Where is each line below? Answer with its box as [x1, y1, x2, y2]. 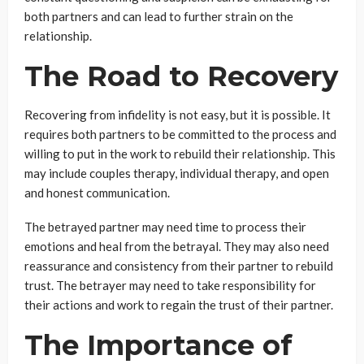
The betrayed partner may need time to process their [24, 219, 306, 234]
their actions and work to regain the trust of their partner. [24, 297, 333, 312]
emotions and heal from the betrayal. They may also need [24, 238, 329, 253]
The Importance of [24, 327, 292, 362]
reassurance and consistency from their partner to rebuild [24, 258, 333, 273]
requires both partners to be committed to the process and [24, 126, 336, 141]
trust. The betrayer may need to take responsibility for [24, 277, 316, 292]
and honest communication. [24, 184, 170, 200]
